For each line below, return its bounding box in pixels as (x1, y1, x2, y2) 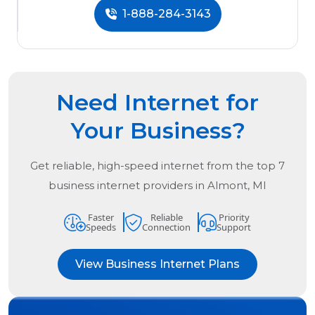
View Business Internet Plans (75, 257, 240, 271)
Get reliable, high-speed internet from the (30, 159, 257, 173)
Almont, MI (207, 179, 266, 193)
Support (217, 221, 251, 234)
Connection (142, 221, 191, 234)
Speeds (86, 221, 116, 234)
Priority (218, 211, 250, 224)
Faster (88, 211, 114, 224)
